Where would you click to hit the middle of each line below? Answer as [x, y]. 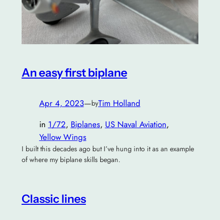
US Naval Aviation [136, 124]
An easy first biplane [74, 73]
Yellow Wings [63, 137]
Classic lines [54, 199]
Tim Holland [119, 103]
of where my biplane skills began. [71, 160]
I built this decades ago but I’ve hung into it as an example [108, 149]
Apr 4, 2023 [61, 103]
